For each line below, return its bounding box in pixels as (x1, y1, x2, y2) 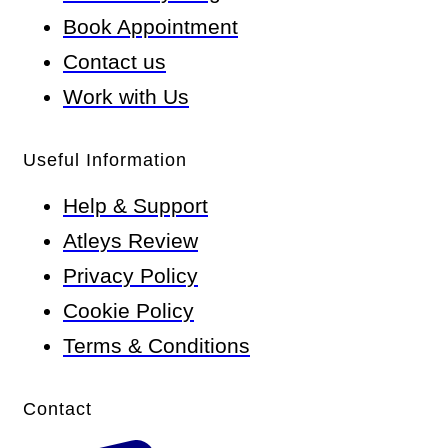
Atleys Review (63, 229, 198, 253)
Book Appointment (63, 15, 238, 39)
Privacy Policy (63, 264, 198, 288)
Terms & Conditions (63, 334, 250, 358)
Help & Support (63, 194, 208, 218)
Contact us (63, 50, 166, 74)
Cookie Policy (63, 299, 194, 323)
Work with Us (63, 85, 189, 109)
